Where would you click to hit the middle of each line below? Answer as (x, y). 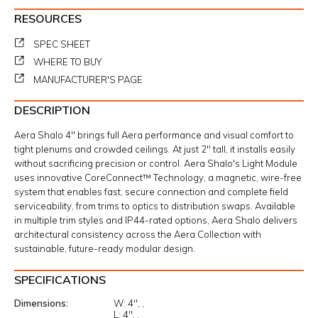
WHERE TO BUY (67, 62)
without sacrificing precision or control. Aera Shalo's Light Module (156, 163)
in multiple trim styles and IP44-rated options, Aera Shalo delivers (156, 220)
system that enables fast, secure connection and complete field (151, 192)
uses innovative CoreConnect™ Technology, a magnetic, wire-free (158, 177)
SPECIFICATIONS (60, 280)
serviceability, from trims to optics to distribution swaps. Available (155, 206)
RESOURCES (48, 18)
